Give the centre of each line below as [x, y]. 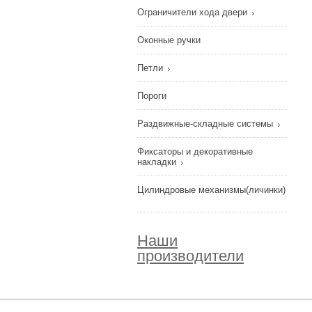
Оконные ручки [170, 40]
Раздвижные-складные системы [206, 124]
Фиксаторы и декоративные [195, 151]
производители [190, 256]
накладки [158, 162]
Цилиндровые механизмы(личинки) [211, 190]
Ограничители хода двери [194, 12]
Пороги [153, 96]
